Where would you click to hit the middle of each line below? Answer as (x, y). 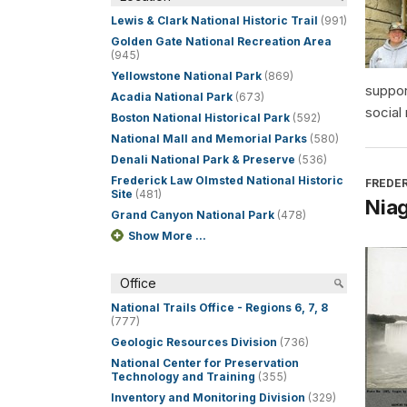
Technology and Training (183, 377)
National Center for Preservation (205, 363)
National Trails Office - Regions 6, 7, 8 (219, 308)
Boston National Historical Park (200, 118)
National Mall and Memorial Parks (209, 139)
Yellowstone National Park (186, 76)
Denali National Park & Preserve (203, 159)
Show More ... (167, 236)
